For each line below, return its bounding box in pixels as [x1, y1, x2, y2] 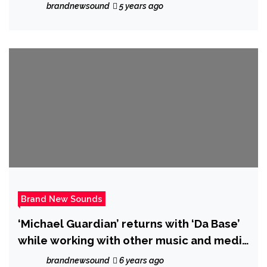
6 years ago [117, 255, 164, 265]
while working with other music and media [18, 233, 249, 247]
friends [18, 250, 58, 263]
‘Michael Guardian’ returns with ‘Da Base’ [18, 216, 240, 230]
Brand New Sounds [21, 193, 103, 204]
